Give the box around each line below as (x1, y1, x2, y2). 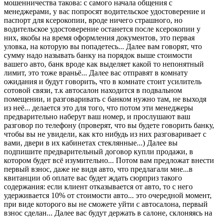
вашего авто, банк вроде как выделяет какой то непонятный (4, 59, 204, 68)
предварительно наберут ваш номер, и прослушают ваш (4, 112, 190, 121)
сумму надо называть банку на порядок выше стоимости (4, 51, 192, 59)
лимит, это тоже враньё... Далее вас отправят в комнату (4, 68, 188, 77)
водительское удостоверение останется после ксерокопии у (4, 24, 200, 33)
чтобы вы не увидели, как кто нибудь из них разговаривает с (4, 129, 206, 138)
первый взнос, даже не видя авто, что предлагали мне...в (4, 164, 193, 173)
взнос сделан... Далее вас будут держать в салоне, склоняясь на (4, 208, 212, 217)
